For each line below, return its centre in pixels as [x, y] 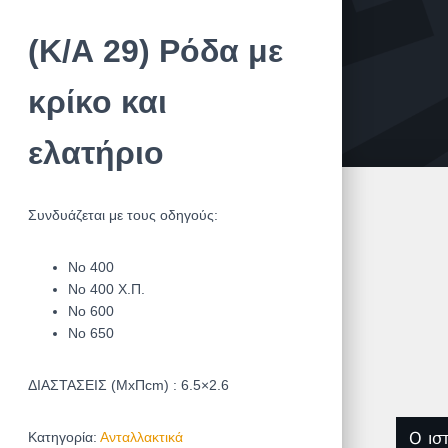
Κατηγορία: [63, 436]
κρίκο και [97, 101]
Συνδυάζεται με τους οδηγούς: [122, 214]
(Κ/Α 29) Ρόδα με [155, 50]
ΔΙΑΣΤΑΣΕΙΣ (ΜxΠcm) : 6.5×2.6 [128, 384]
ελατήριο [95, 152]
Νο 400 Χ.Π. [106, 288]
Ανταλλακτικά [141, 436]
